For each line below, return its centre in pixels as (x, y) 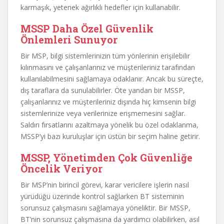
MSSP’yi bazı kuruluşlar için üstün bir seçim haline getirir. (110, 136)
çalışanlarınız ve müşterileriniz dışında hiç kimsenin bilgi (108, 102)
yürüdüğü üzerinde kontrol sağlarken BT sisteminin (102, 196)
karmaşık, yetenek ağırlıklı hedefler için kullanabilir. (100, 7)
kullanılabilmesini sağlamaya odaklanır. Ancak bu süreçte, (112, 79)
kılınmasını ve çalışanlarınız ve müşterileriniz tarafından (108, 67)
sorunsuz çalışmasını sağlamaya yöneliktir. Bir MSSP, (105, 208)
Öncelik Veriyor (61, 168)
